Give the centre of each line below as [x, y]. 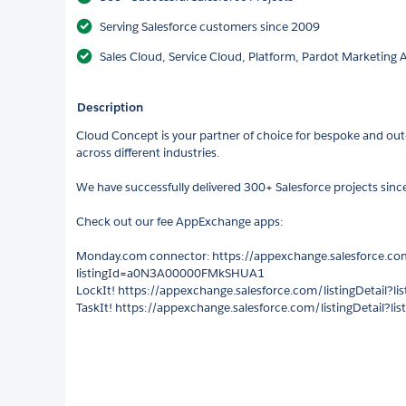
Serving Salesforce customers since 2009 [210, 26]
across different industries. [148, 152]
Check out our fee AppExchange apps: [179, 221]
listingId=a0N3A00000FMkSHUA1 [170, 273]
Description [110, 107]
